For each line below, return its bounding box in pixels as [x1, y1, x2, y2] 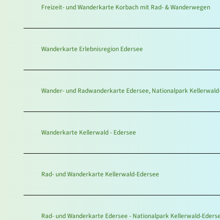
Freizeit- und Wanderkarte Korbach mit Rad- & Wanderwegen [41, 2, 210, 12]
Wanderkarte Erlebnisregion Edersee [41, 44, 143, 54]
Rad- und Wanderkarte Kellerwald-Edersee [41, 169, 159, 179]
